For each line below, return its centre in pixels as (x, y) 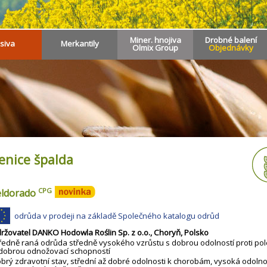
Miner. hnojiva (155, 40)
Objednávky (231, 48)
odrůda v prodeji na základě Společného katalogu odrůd (117, 216)
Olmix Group (155, 48)
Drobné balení (231, 40)
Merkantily (80, 44)
